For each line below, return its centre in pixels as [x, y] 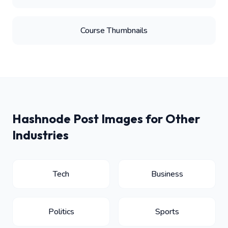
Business [167, 174]
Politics [61, 211]
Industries [40, 135]
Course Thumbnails [114, 30]
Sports [167, 211]
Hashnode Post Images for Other [106, 118]
